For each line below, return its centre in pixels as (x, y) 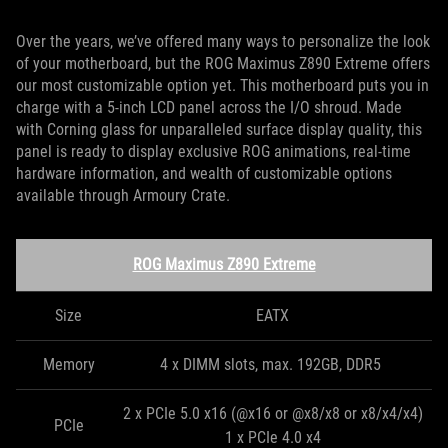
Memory (68, 365)
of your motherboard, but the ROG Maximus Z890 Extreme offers (223, 64)
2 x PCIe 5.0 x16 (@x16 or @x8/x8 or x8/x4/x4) (272, 414)
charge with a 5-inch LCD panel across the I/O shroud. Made (209, 108)
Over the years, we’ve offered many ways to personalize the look (223, 42)
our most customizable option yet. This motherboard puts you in (222, 86)
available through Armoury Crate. (125, 196)
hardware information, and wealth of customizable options (204, 174)
